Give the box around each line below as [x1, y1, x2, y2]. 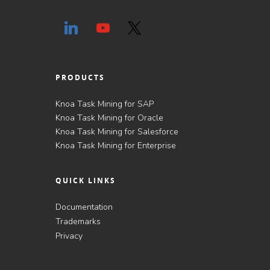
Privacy [55, 230, 83, 242]
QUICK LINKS [55, 175, 116, 186]
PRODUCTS [55, 72, 105, 83]
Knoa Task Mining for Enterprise [55, 140, 176, 151]
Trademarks [55, 216, 101, 227]
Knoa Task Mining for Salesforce [55, 126, 178, 137]
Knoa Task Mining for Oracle [55, 112, 163, 124]
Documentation [55, 201, 113, 213]
